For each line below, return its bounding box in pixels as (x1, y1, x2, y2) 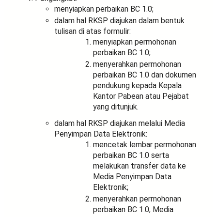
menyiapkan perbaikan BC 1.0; (54, 4, 154, 14)
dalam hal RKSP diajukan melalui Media (54, 118, 185, 128)
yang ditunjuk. (93, 102, 139, 111)
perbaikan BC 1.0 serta (93, 150, 169, 160)
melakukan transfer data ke (93, 161, 186, 170)
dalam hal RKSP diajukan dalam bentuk (54, 15, 185, 25)
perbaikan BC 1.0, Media (93, 204, 173, 214)
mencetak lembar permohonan (93, 139, 196, 149)
